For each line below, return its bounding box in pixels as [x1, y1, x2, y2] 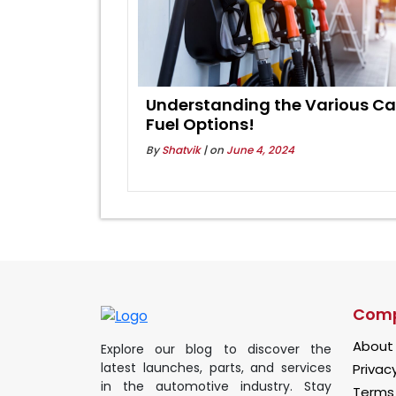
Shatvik [162, 142, 201, 157]
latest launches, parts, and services [101, 358, 331, 377]
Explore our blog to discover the [101, 339, 331, 358]
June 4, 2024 [226, 142, 294, 157]
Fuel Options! [146, 113, 255, 135]
